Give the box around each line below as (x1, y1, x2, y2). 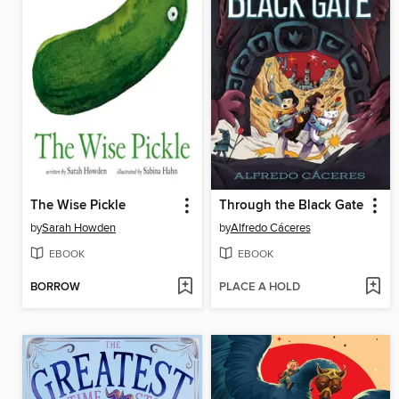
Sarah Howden (42, 221, 116, 236)
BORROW (30, 279, 80, 295)
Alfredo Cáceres (230, 221, 311, 236)
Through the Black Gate (218, 198, 363, 215)
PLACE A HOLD (218, 279, 300, 295)
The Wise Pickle (30, 198, 126, 215)
